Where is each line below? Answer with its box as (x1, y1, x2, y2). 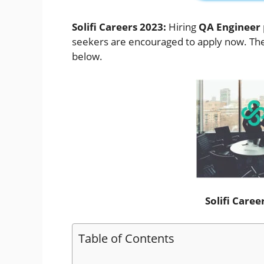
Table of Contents (78, 229, 174, 246)
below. (72, 49, 103, 64)
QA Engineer (199, 20, 263, 34)
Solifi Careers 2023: (72, 20, 169, 34)
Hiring (169, 20, 199, 34)
